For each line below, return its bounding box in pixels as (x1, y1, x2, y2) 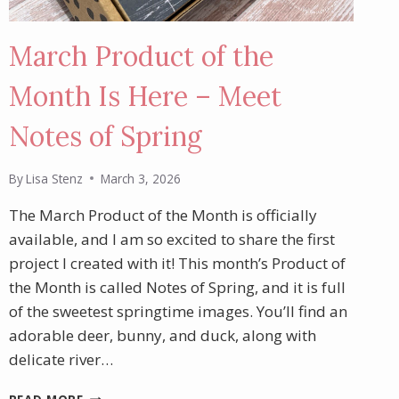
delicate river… (8, 348, 113, 370)
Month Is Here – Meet (8, 79, 281, 114)
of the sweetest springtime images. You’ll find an (8, 300, 347, 322)
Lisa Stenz (25, 169, 83, 187)
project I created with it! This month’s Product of (8, 252, 346, 273)
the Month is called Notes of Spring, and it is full (8, 276, 346, 297)
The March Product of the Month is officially (8, 204, 317, 225)
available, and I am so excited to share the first (8, 228, 335, 249)
